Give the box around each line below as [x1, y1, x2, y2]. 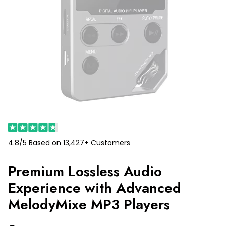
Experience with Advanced [8, 177, 181, 198]
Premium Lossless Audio [8, 160, 162, 182]
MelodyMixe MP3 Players [8, 194, 170, 215]
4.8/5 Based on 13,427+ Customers [8, 137, 130, 148]
